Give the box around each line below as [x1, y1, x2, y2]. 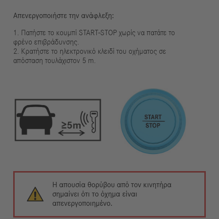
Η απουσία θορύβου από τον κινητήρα [52, 180, 172, 189]
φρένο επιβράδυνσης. [13, 38, 79, 46]
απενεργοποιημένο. [52, 199, 113, 207]
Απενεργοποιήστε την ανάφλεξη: [13, 11, 114, 20]
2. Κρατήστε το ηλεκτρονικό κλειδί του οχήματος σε [13, 47, 166, 55]
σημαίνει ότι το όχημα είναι [52, 190, 138, 198]
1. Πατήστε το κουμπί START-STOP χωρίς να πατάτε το [13, 28, 175, 37]
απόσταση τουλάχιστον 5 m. [13, 56, 96, 65]
